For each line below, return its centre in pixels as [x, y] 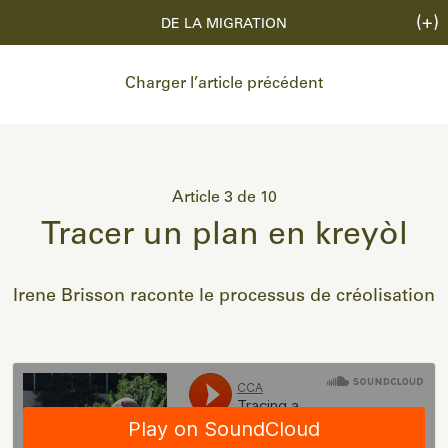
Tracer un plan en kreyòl [224, 236]
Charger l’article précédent [224, 84]
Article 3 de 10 [224, 198]
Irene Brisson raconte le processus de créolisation [224, 296]
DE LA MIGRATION [224, 24]
